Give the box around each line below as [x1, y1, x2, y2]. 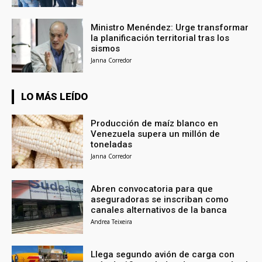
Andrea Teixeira [91, 217, 133, 226]
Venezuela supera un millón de [91, 129, 220, 140]
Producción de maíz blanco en [91, 118, 219, 129]
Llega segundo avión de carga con [91, 249, 235, 260]
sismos [91, 43, 120, 54]
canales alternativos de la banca [91, 204, 227, 215]
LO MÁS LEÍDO [21, 91, 88, 103]
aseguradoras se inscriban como [91, 194, 229, 205]
